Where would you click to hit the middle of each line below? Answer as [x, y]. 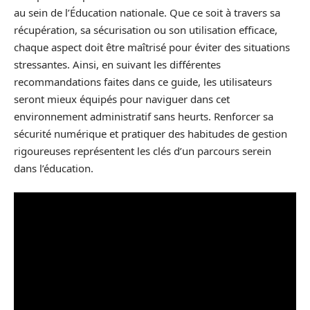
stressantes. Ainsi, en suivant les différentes [117, 64]
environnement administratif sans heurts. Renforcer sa [144, 116]
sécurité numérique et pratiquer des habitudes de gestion [151, 133]
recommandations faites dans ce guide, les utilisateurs [143, 81]
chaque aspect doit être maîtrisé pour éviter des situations [152, 47]
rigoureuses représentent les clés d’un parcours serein [143, 151]
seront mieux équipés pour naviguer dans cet [122, 99]
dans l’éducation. [54, 168]
